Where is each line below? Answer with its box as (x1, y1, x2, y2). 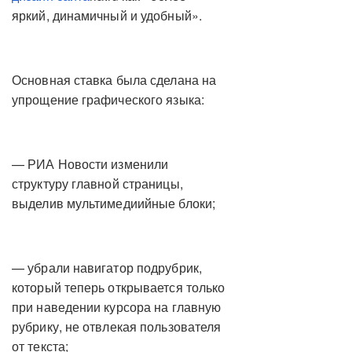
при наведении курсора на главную (12, 298, 222, 317)
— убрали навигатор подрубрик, (12, 258, 202, 277)
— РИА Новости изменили (12, 155, 169, 174)
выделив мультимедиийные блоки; (12, 194, 215, 213)
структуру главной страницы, (12, 174, 183, 193)
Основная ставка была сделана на (12, 71, 217, 90)
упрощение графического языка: (12, 90, 204, 109)
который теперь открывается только (12, 278, 225, 297)
